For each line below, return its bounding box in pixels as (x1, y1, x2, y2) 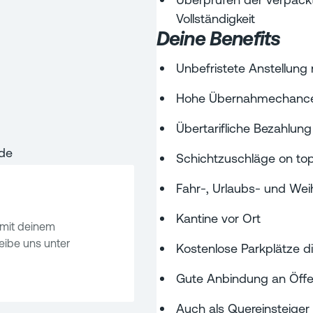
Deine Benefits (156, 26, 281, 50)
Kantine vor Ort (176, 210, 261, 226)
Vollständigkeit (176, 10, 255, 26)
